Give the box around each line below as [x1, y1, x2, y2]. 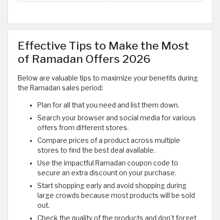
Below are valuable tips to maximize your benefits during [18, 74, 198, 82]
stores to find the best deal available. [37, 146, 155, 155]
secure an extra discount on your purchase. [37, 169, 176, 177]
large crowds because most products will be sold [37, 192, 195, 200]
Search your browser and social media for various [37, 114, 196, 122]
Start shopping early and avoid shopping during [37, 182, 187, 190]
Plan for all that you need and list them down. [37, 101, 179, 110]
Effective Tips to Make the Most [18, 39, 189, 53]
